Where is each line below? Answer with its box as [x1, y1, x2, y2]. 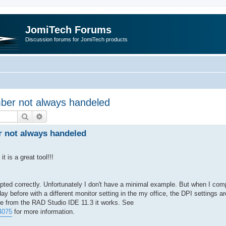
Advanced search [43, 111, 96, 121]
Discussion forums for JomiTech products [25, 36, 128, 42]
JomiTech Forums [25, 24, 111, 35]
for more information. [12, 207, 75, 215]
